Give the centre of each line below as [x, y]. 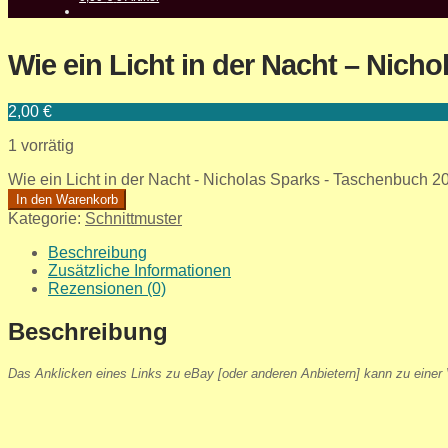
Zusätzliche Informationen [139, 270]
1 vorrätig [41, 145]
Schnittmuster [133, 218]
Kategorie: [46, 218]
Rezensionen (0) [107, 288]
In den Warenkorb [67, 199]
